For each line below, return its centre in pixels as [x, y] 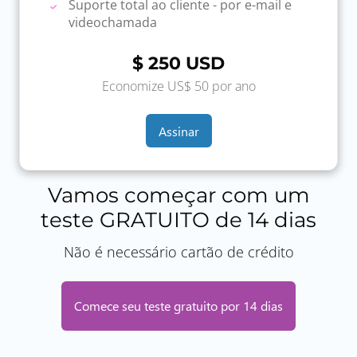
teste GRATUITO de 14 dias [178, 220]
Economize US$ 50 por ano [178, 86]
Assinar [178, 131]
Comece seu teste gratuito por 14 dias [178, 306]
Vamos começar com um [178, 195]
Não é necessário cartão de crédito [178, 251]
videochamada [113, 22]
